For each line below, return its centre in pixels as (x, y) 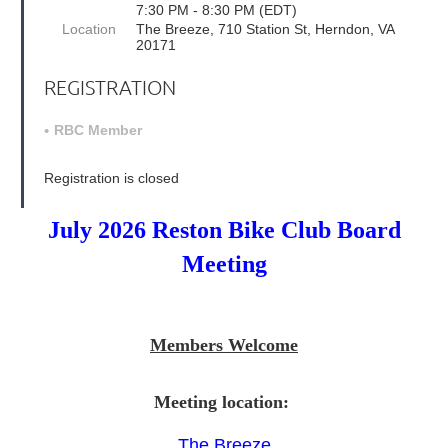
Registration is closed (111, 178)
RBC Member (97, 130)
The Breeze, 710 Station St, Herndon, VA (264, 29)
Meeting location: (224, 402)
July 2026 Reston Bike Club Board (224, 230)
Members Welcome (224, 345)
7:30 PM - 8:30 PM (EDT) (216, 10)
